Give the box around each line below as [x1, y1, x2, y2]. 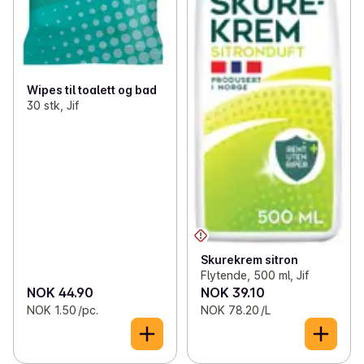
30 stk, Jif [27, 97, 79, 112]
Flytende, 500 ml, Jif [200, 268, 309, 283]
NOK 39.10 [200, 284, 265, 301]
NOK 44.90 [27, 284, 93, 301]
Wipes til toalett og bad [27, 82, 157, 97]
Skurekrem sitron [200, 253, 298, 267]
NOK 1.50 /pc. [27, 303, 98, 318]
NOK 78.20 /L [200, 303, 271, 318]
